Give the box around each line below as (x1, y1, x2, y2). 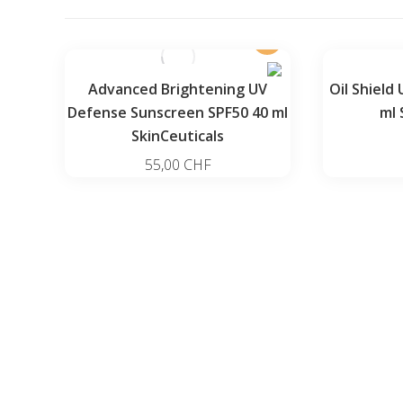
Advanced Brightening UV (88, 79, 267, 99)
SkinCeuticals (131, 126, 224, 146)
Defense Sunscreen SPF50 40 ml (67, 103, 288, 122)
